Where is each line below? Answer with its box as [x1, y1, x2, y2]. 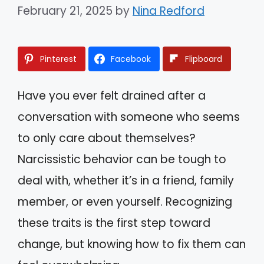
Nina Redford [133, 2, 204, 19]
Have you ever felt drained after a [18, 87, 206, 104]
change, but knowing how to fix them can [18, 236, 246, 252]
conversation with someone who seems [18, 108, 240, 125]
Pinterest [40, 52, 77, 65]
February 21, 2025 [18, 2, 113, 19]
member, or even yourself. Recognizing [18, 193, 232, 210]
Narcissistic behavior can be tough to [18, 151, 226, 167]
